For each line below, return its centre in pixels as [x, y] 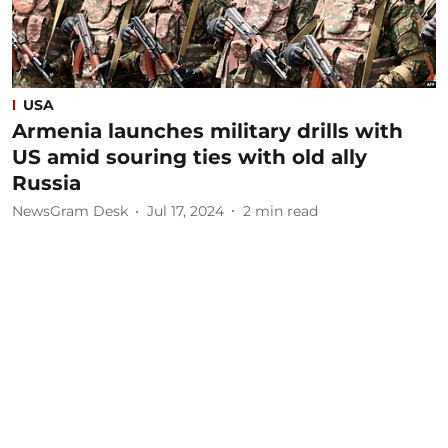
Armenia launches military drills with [207, 130]
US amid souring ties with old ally [189, 156]
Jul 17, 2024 [185, 211]
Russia [46, 182]
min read [286, 211]
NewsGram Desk [70, 211]
